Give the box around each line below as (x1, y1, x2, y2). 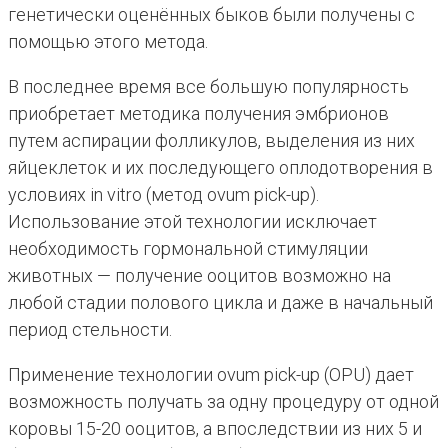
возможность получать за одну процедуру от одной (8, 391, 439, 413)
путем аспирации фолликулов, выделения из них (8, 130, 415, 152)
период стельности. (8, 319, 172, 341)
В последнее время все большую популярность (8, 76, 409, 98)
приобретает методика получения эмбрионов (8, 103, 389, 125)
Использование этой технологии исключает (8, 211, 377, 233)
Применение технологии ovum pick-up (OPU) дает (8, 364, 414, 386)
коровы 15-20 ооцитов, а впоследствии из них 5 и (8, 418, 422, 440)
